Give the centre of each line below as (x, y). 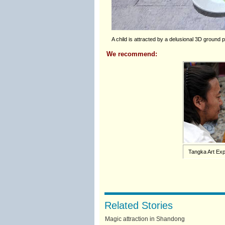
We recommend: (132, 54)
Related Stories (138, 205)
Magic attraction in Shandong (145, 219)
